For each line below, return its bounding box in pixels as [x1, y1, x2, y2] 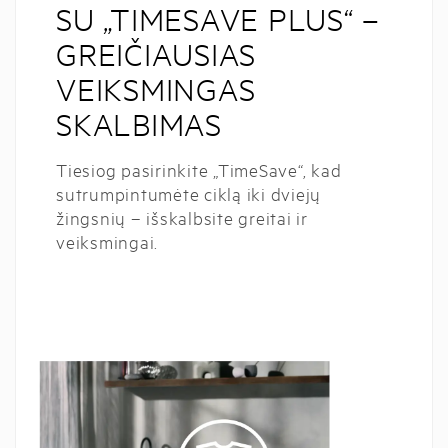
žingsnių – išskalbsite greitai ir [56, 205, 308, 229]
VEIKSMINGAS [56, 70, 256, 108]
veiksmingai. [56, 229, 158, 253]
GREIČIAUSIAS [56, 35, 256, 73]
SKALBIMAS [56, 105, 222, 143]
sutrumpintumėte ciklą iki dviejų [56, 181, 321, 205]
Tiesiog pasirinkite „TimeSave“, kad [56, 157, 342, 181]
